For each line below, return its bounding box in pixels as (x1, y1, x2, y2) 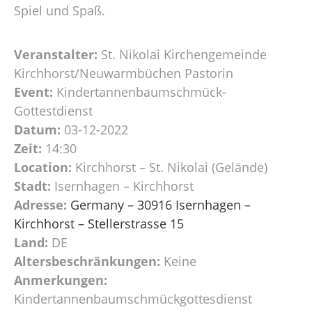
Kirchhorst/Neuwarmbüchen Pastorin (14, 64, 233, 81)
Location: (14, 158, 72, 175)
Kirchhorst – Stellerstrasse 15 (14, 214, 184, 232)
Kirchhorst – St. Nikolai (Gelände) (75, 158, 267, 175)
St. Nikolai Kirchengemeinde (101, 45, 267, 63)
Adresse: (14, 196, 67, 213)
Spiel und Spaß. (14, 1, 105, 19)
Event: (14, 83, 53, 100)
